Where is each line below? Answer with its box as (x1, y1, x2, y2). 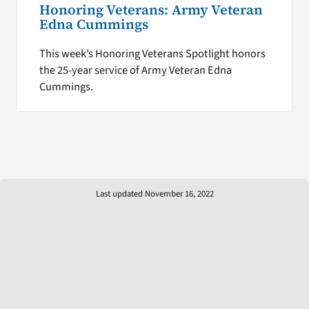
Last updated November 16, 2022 (95, 187, 214, 200)
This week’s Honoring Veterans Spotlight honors (39, 45, 266, 62)
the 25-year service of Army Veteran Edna (39, 61, 232, 79)
